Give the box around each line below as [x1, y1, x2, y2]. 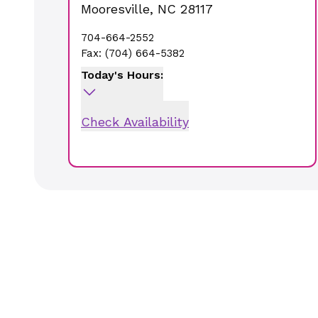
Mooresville [81, 1, 150, 16]
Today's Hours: [81, 68, 163, 82]
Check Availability [81, 114, 189, 129]
